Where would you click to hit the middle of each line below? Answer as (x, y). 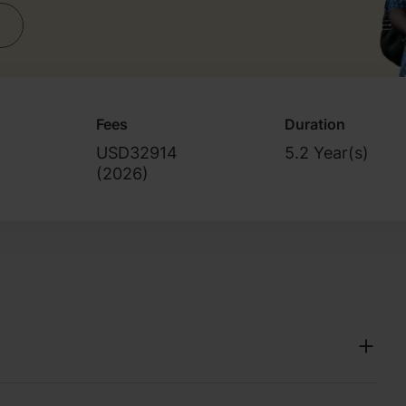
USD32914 (136, 152)
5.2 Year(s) (327, 152)
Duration (315, 124)
